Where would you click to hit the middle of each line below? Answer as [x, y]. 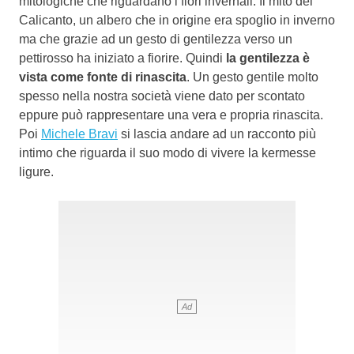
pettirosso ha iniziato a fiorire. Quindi [122, 58]
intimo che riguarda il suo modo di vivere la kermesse [168, 153]
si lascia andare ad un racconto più [217, 134]
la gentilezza [263, 58]
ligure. [36, 171]
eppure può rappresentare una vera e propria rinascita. [171, 115]
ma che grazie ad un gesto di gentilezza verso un [156, 39]
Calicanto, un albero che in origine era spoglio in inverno [177, 20]
